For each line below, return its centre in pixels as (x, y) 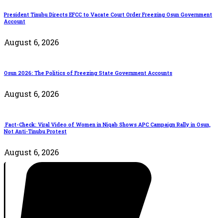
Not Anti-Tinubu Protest (35, 132)
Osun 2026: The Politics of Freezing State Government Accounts (88, 73)
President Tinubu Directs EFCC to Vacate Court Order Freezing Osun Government (108, 15)
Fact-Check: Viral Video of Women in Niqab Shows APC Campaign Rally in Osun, (107, 125)
